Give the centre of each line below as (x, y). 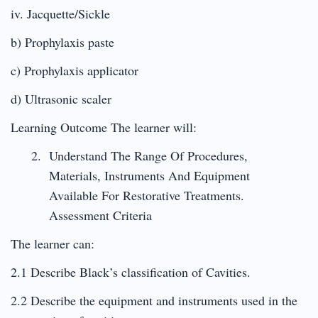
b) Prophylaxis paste (62, 42)
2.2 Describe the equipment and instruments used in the (154, 300)
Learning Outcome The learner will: (104, 127)
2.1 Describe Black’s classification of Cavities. (131, 272)
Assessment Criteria (100, 215)
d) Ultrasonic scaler (61, 98)
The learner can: (53, 243)
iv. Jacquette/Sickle (60, 13)
